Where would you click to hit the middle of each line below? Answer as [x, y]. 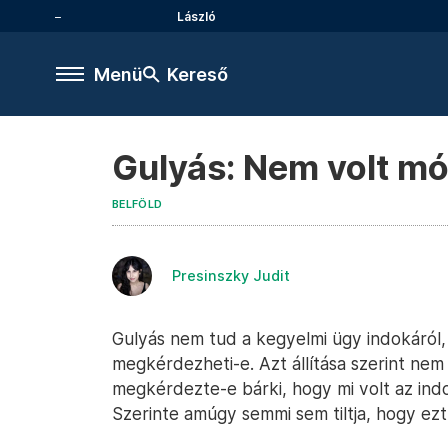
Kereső [197, 74]
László [196, 16]
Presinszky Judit [231, 275]
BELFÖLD [137, 204]
